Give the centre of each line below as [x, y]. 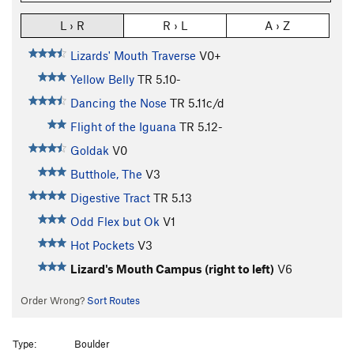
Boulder [92, 343]
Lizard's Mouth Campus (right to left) [172, 269]
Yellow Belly [102, 79]
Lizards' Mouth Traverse [133, 56]
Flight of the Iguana [123, 127]
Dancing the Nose [118, 103]
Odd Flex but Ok [115, 222]
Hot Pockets [102, 245]
